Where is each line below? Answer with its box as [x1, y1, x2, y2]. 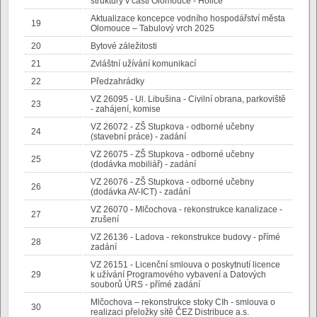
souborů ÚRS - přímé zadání [91, 279, 200, 289]
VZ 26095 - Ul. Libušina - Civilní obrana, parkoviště [91, 94, 286, 104]
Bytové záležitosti [91, 41, 157, 51]
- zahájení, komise [91, 104, 161, 114]
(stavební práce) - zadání [91, 132, 186, 142]
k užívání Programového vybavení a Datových [91, 270, 266, 279]
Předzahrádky [91, 76, 144, 86]
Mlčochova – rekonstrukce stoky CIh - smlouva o [91, 297, 275, 307]
